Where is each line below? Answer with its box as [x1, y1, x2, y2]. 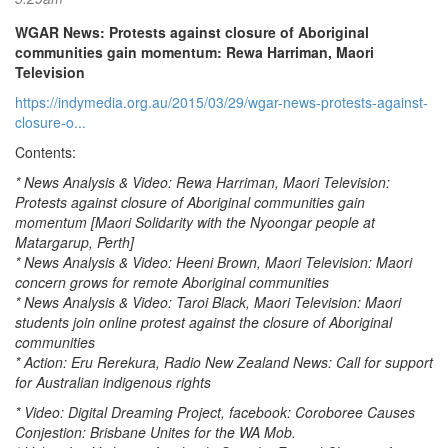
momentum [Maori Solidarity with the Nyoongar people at [15, 212, 375, 232]
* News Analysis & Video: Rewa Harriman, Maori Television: [15, 172, 390, 192]
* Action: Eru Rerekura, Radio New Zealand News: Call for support [15, 352, 433, 372]
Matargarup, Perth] [15, 232, 134, 252]
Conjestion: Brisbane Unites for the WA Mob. [15, 422, 296, 442]
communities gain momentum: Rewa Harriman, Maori [15, 42, 374, 62]
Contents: [15, 142, 76, 162]
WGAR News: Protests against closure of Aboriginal [15, 22, 369, 42]
